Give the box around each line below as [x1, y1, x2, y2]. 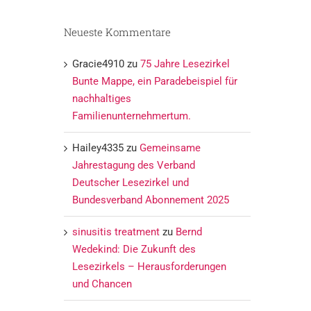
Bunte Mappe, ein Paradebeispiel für [72, 74, 237, 87]
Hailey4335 [72, 141, 124, 154]
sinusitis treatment [72, 225, 160, 238]
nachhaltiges [72, 92, 131, 105]
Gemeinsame [139, 141, 201, 154]
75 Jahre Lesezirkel [140, 57, 230, 70]
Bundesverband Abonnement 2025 [72, 193, 229, 206]
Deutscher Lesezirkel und [72, 176, 189, 189]
